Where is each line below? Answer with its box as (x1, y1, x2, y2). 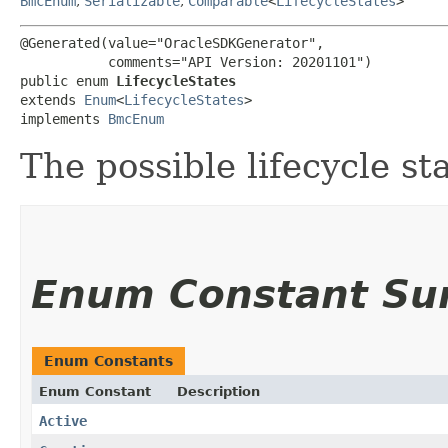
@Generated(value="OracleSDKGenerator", (20, 34, 324, 51)
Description (177, 383, 260, 399)
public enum (20, 72, 116, 89)
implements (20, 110, 108, 127)
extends (20, 91, 84, 108)
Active (39, 412, 87, 429)
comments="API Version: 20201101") (20, 53, 372, 70)
